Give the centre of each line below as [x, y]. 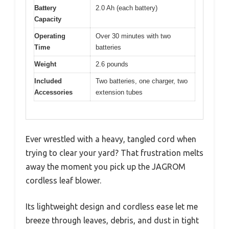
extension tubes [119, 93]
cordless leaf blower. [63, 180]
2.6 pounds [112, 64]
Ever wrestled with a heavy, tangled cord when [111, 139]
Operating [50, 36]
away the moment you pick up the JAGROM [106, 166]
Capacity [48, 19]
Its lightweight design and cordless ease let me [112, 206]
